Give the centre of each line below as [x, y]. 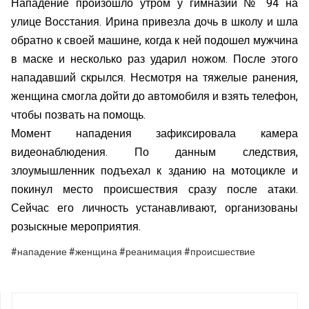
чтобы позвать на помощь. [78, 115]
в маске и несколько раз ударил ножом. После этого [154, 59]
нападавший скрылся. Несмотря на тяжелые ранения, [154, 78]
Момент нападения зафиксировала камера [154, 133]
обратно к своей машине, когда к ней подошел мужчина [154, 40]
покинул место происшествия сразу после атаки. [154, 189]
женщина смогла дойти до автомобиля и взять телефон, [154, 96]
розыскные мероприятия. [76, 227]
